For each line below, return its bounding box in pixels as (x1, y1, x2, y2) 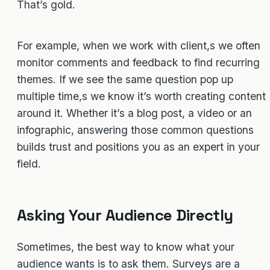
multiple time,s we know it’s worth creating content (17, 89, 266, 102)
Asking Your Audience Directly (17, 205, 233, 226)
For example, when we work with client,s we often (17, 39, 260, 52)
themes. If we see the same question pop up (17, 72, 233, 86)
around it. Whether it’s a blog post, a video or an (17, 106, 252, 119)
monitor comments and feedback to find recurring (17, 55, 260, 69)
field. (17, 157, 41, 170)
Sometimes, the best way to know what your (17, 240, 234, 254)
